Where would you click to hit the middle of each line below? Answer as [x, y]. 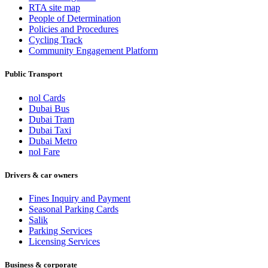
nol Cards [47, 98]
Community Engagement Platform [93, 51]
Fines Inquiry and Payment [80, 198]
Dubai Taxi [50, 130]
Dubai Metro [53, 141]
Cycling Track [56, 40]
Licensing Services [64, 241]
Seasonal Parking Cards [74, 209]
